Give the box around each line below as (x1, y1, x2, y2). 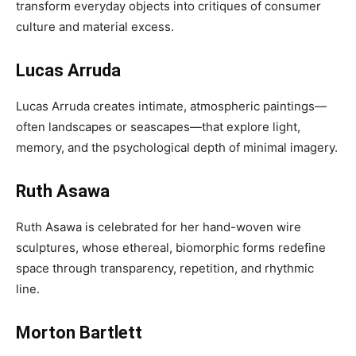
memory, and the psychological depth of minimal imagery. (16, 140, 338, 155)
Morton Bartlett (16, 323, 142, 342)
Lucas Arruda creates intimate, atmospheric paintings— (16, 99, 327, 114)
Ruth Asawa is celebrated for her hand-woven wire (16, 219, 301, 234)
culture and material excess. (16, 19, 174, 34)
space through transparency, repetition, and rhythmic (16, 261, 314, 276)
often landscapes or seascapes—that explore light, (16, 119, 300, 134)
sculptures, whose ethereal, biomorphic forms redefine (16, 240, 326, 255)
